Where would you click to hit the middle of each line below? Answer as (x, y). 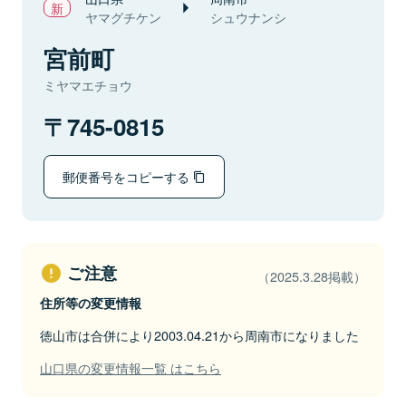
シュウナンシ (248, 17)
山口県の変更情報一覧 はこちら (130, 367)
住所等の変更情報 (91, 303)
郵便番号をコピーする (128, 176)
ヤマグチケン (123, 17)
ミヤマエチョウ (88, 85)
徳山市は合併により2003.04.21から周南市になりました (199, 335)
